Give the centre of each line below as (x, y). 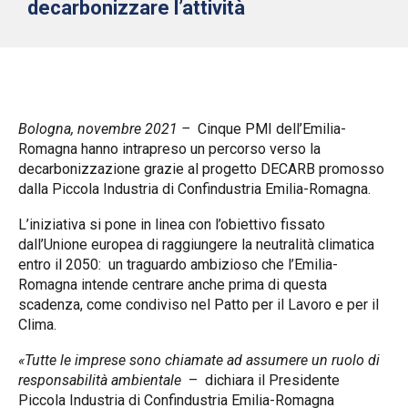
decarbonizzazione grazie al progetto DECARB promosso (201, 168)
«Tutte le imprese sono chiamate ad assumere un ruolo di (199, 360)
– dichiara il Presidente (260, 380)
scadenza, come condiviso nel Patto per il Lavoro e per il (199, 304)
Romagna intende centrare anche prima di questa (173, 284)
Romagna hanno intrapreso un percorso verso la (169, 148)
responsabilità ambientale (100, 380)
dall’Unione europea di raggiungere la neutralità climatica (196, 244)
